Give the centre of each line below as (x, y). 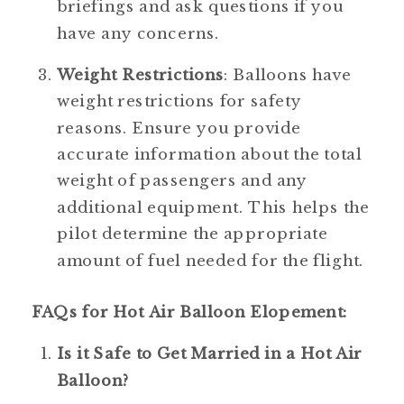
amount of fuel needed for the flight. (211, 261)
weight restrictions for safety (179, 101)
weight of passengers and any (183, 180)
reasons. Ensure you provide (179, 128)
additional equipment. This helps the (213, 207)
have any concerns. (138, 33)
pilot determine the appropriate (193, 234)
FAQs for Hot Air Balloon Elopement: (189, 312)
